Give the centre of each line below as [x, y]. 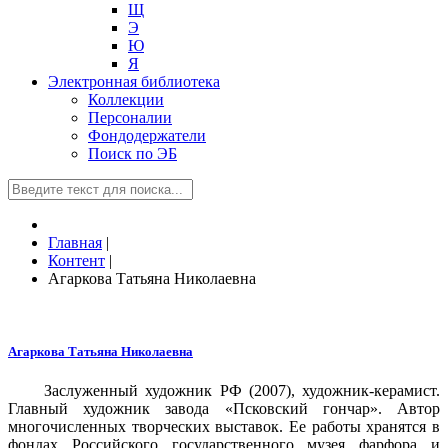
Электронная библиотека [134, 81]
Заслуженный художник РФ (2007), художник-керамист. [242, 391]
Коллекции [126, 99]
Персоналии [130, 117]
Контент [76, 260]
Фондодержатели [147, 135]
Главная [75, 242]
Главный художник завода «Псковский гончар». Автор [224, 409]
